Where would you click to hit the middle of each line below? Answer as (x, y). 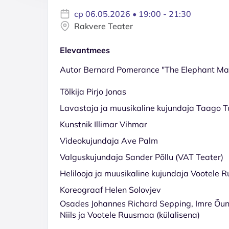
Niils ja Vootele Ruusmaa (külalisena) (130, 214)
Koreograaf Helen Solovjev (110, 189)
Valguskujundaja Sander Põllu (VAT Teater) (142, 157)
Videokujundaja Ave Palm (109, 140)
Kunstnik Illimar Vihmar (104, 124)
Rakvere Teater (104, 26)
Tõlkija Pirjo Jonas (93, 91)
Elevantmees (85, 50)
